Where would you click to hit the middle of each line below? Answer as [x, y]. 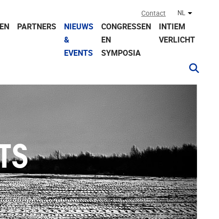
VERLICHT [177, 40]
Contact [153, 13]
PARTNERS [37, 27]
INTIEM [172, 27]
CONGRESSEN [126, 27]
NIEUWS [79, 27]
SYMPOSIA [121, 53]
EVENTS [78, 53]
